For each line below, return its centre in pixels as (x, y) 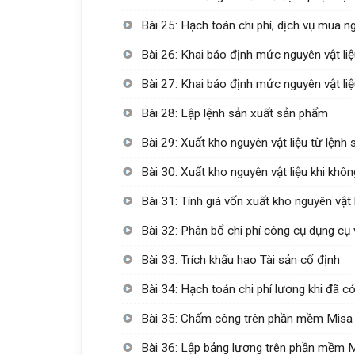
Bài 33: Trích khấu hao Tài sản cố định (241, 260)
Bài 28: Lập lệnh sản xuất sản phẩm (235, 113)
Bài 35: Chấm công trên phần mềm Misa (247, 318)
